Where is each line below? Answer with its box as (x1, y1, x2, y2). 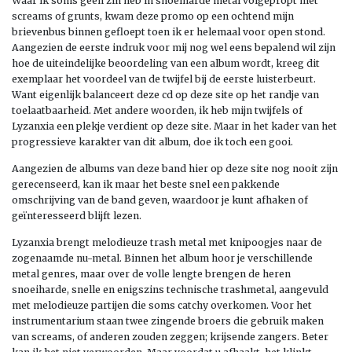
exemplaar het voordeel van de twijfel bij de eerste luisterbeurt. (12, 72, 316, 85)
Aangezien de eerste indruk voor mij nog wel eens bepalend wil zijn (12, 41, 335, 53)
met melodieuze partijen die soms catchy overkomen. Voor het (12, 299, 312, 311)
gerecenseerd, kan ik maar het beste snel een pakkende (12, 178, 280, 190)
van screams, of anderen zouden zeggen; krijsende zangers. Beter (12, 330, 328, 343)
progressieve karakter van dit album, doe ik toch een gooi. (12, 135, 293, 148)
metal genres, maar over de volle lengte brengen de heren (12, 267, 291, 280)
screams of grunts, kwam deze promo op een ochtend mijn (12, 9, 294, 22)
